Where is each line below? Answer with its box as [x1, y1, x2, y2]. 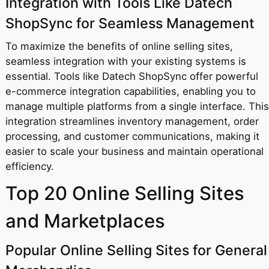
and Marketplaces [5, 209, 165, 232]
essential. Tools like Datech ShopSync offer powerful [5, 70, 258, 82]
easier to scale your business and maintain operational [5, 145, 264, 157]
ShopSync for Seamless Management [5, 14, 255, 32]
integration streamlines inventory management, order [5, 115, 259, 127]
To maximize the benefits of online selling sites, [5, 40, 233, 52]
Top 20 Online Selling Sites [5, 181, 244, 204]
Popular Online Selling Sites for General [5, 241, 267, 259]
